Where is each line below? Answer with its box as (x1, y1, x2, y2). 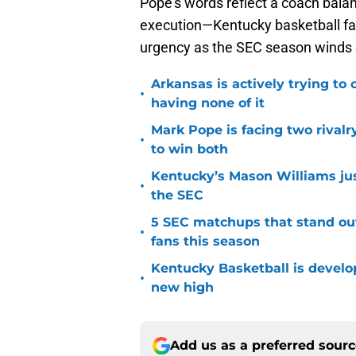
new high (151, 280, 214, 296)
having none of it (151, 95, 265, 111)
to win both (151, 141, 228, 157)
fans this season (151, 234, 260, 250)
